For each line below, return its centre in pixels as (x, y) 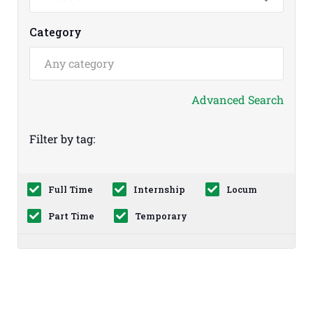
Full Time (70, 190)
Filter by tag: (62, 139)
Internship (160, 190)
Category (56, 32)
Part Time (71, 216)
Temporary (161, 216)
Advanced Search (238, 100)
